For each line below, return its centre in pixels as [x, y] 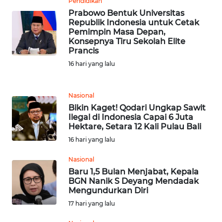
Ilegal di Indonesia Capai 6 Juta [131, 117]
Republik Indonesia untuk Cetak [134, 23]
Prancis [83, 51]
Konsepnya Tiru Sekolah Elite [127, 42]
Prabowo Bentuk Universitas [126, 13]
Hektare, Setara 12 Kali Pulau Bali [135, 127]
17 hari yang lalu [92, 204]
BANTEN [32, 39]
